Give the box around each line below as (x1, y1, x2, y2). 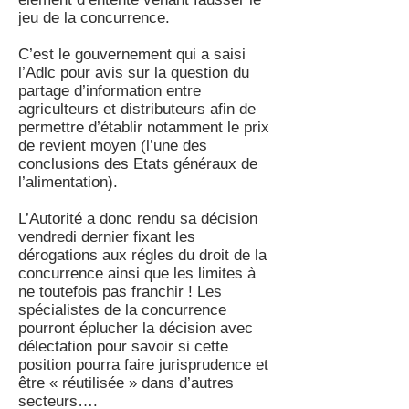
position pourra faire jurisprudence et (18, 356, 268, 373)
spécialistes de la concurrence (18, 301, 226, 319)
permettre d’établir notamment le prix (18, 119, 269, 136)
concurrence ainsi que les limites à (18, 265, 256, 282)
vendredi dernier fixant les (18, 228, 195, 246)
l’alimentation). (18, 173, 118, 191)
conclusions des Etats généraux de (18, 155, 257, 173)
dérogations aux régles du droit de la (18, 246, 267, 264)
